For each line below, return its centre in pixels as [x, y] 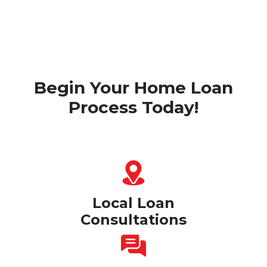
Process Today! [133, 107]
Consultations [133, 219]
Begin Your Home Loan [133, 87]
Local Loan [133, 203]
